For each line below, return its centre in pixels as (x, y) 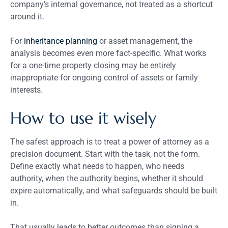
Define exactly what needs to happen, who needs (97, 166)
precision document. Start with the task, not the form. (105, 154)
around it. (27, 16)
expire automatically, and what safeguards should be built (114, 190)
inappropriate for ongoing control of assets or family (104, 77)
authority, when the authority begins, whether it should (107, 178)
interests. (26, 90)
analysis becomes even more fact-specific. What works (108, 53)
